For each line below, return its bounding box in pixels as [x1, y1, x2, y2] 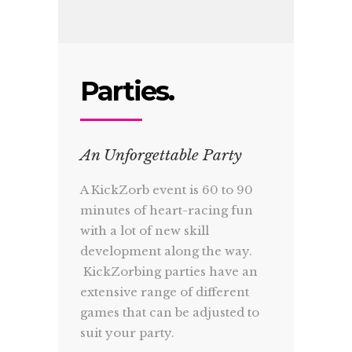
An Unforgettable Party [80, 145, 243, 164]
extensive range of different [80, 284, 250, 299]
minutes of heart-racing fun [80, 202, 254, 218]
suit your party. [80, 324, 175, 340]
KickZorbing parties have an [80, 263, 258, 279]
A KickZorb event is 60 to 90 [80, 181, 254, 197]
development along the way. [80, 243, 253, 258]
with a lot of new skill [80, 222, 210, 238]
